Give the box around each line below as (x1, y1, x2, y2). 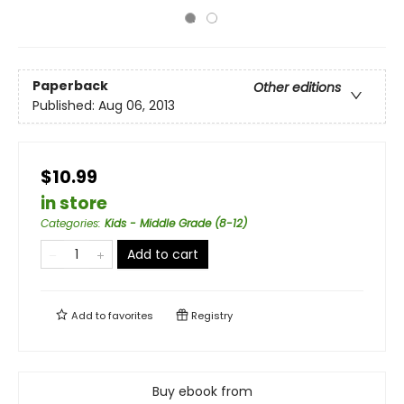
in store (41, 191, 107, 216)
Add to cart (127, 245, 198, 263)
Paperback (32, 77, 108, 96)
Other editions (253, 78, 341, 97)
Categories (41, 216, 98, 231)
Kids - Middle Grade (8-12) (105, 216, 247, 231)
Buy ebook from (151, 382, 252, 400)
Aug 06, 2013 (98, 96, 175, 115)
